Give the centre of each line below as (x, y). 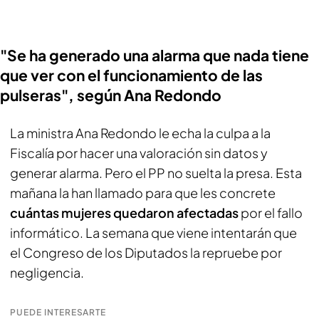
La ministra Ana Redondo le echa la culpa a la (140, 133)
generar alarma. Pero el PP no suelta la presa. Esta (156, 173)
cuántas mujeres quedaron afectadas (125, 213)
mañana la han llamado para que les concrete (143, 193)
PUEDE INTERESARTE (58, 312)
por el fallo (272, 213)
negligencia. (47, 272)
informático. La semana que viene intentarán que (153, 232)
